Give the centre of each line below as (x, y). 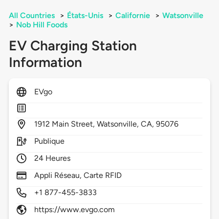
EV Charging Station (73, 46)
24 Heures (52, 158)
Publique (49, 141)
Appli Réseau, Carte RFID (78, 175)
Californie (132, 16)
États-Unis (85, 16)
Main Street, (74, 124)
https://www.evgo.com (75, 210)
